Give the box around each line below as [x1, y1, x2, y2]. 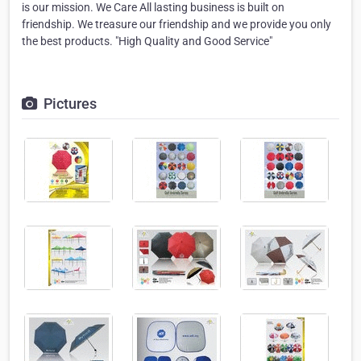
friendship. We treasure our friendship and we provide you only [22, 18, 331, 31]
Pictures [40, 95, 97, 113]
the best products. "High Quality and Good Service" [22, 35, 272, 48]
